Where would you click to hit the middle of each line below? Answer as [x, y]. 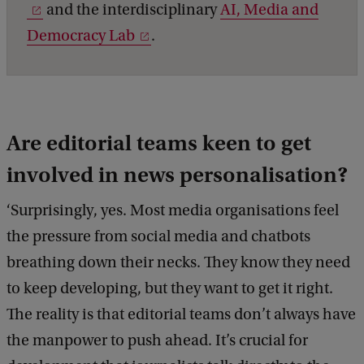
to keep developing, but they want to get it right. [170, 289]
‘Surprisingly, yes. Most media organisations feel [173, 211]
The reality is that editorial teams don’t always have [181, 315]
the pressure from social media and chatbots [158, 237]
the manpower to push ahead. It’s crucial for [157, 341]
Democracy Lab [81, 36]
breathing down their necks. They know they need [178, 263]
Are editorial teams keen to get [159, 143]
